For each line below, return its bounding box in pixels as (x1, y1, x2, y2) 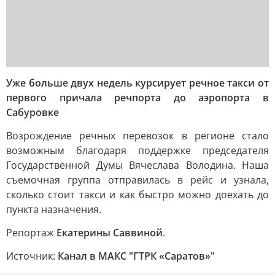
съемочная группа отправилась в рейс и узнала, (6, 173, 269, 187)
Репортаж (6, 226, 56, 239)
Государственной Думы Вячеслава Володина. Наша (6, 158, 269, 172)
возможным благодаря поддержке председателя (6, 144, 269, 157)
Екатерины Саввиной (56, 226, 163, 239)
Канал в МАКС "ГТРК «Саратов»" (58, 249, 215, 263)
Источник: (6, 249, 58, 263)
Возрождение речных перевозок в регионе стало (6, 129, 269, 142)
